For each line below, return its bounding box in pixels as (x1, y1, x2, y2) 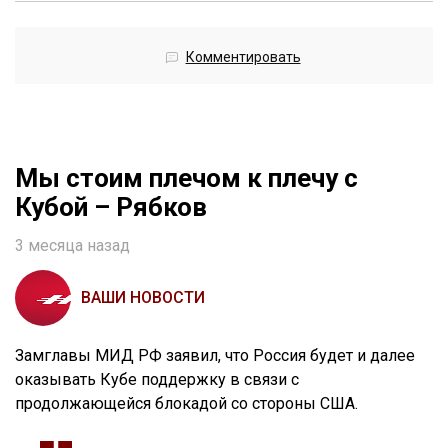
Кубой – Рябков (15, 192, 207, 223)
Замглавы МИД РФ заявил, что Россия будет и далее (15, 346, 415, 366)
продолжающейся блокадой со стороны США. (15, 394, 358, 414)
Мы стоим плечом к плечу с (15, 163, 358, 194)
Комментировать (185, 49, 301, 66)
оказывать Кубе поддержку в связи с (15, 370, 299, 390)
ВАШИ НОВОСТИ (81, 288, 205, 308)
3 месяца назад (15, 236, 130, 256)
